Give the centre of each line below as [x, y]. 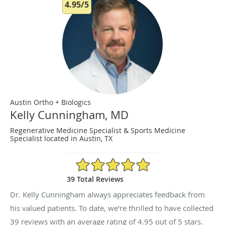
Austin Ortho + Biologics [50, 102]
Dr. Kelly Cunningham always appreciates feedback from [107, 195]
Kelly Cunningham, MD [69, 115]
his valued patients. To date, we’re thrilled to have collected [112, 208]
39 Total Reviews [95, 179]
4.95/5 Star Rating [105, 162]
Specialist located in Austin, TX [61, 139]
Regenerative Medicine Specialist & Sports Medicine [98, 131]
